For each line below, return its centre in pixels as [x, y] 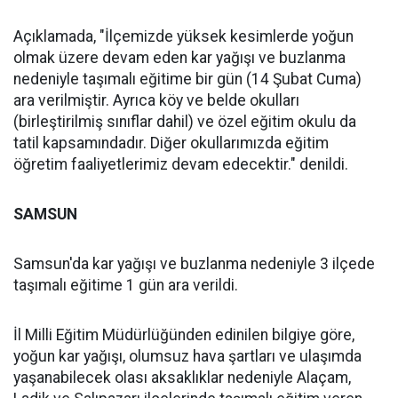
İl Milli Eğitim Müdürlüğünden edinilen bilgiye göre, [184, 335]
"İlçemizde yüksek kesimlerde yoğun [227, 36]
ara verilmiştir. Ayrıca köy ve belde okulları [156, 100]
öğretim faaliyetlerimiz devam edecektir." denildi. [181, 164]
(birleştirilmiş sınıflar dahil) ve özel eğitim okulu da [185, 122]
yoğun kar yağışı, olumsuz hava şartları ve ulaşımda [187, 356]
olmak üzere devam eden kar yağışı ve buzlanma [179, 58]
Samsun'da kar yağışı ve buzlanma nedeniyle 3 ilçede [194, 264]
